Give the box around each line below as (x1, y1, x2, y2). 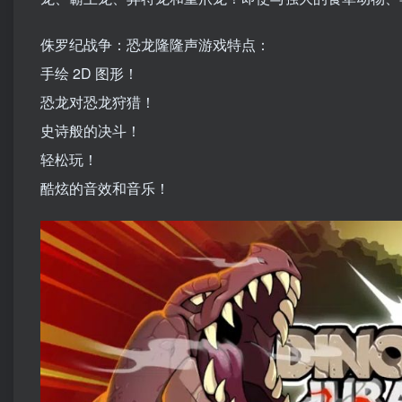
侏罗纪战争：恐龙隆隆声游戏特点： (40, 34, 270, 56)
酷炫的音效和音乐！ (40, 178, 170, 199)
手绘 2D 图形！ (40, 63, 138, 84)
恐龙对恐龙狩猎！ (40, 92, 155, 113)
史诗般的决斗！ (40, 120, 141, 142)
